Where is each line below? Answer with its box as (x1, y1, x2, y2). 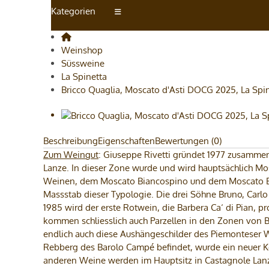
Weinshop (61, 44, 103, 56)
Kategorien (51, 5, 95, 17)
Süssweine (61, 58, 104, 69)
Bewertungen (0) (155, 135, 222, 147)
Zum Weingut (43, 149, 98, 160)
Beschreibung (43, 135, 98, 147)
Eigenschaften (98, 135, 155, 147)
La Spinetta (61, 71, 107, 82)
